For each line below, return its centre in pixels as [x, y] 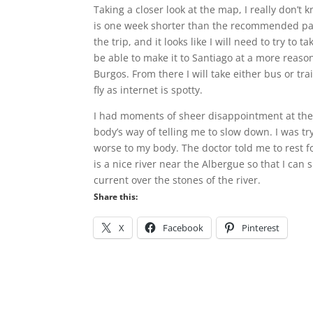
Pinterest [261, 228]
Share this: [116, 197]
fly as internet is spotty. [148, 90]
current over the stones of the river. [177, 180]
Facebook [183, 228]
